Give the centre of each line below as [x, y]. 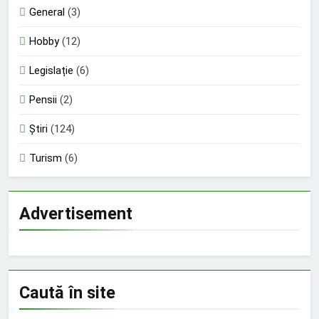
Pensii [43, 99]
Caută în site [67, 292]
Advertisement [76, 213]
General [47, 12]
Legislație [51, 70]
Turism [46, 158]
